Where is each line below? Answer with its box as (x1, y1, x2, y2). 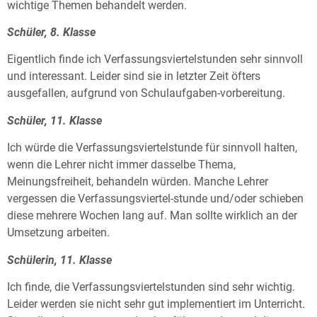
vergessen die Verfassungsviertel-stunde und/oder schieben (7, 192, 304, 206)
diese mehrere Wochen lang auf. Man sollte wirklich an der (7, 209, 297, 223)
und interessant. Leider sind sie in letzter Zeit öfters (7, 69, 260, 83)
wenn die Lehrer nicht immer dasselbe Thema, (7, 158, 236, 172)
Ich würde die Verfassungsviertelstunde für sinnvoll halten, (7, 141, 297, 155)
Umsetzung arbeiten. (7, 226, 110, 240)
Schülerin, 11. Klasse (7, 253, 112, 267)
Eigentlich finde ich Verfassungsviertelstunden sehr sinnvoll (7, 52, 303, 67)
